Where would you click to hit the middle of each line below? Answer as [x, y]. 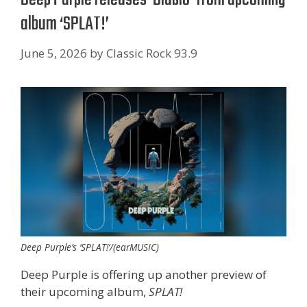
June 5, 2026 [54, 53]
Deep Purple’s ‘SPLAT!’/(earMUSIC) [90, 247]
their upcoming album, [83, 291]
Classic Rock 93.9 [152, 53]
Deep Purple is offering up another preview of [144, 274]
